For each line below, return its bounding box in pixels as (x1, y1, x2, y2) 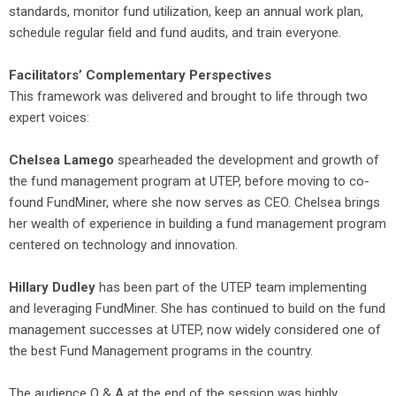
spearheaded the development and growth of (118, 151, 379, 168)
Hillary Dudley (9, 278, 95, 295)
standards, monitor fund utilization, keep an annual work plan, (9, 3, 363, 19)
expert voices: (9, 109, 89, 126)
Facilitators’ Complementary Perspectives (9, 66, 271, 83)
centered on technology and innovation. (9, 236, 238, 253)
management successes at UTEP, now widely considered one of (9, 321, 381, 338)
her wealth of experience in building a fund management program (9, 215, 386, 232)
